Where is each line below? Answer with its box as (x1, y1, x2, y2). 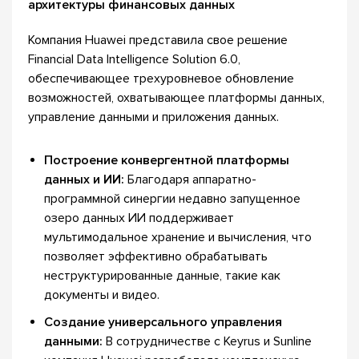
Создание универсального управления (44, 314, 282, 330)
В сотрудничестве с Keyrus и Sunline (103, 333, 312, 349)
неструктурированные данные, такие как (44, 268, 280, 284)
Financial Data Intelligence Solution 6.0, (28, 51, 240, 67)
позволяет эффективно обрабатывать (44, 248, 268, 264)
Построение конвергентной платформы (44, 152, 289, 168)
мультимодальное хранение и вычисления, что (44, 229, 312, 245)
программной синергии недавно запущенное (44, 191, 301, 207)
